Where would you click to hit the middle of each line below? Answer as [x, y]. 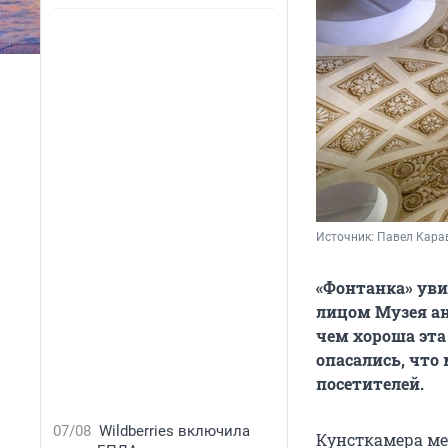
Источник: [346, 237]
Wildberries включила [174, 431]
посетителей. [370, 384]
